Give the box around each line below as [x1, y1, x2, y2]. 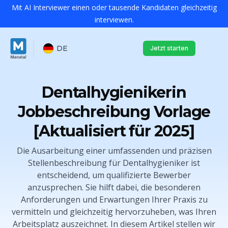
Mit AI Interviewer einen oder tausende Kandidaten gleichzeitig [11, 3, 217, 12]
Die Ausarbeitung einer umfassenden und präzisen [16, 145, 212, 156]
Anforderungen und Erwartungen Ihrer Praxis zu [20, 194, 208, 205]
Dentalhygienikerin [42, 83, 186, 102]
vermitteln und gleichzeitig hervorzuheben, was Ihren [12, 206, 216, 217]
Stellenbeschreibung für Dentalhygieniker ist [28, 157, 200, 168]
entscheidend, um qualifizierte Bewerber [37, 169, 191, 181]
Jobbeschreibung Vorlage [17, 102, 211, 121]
